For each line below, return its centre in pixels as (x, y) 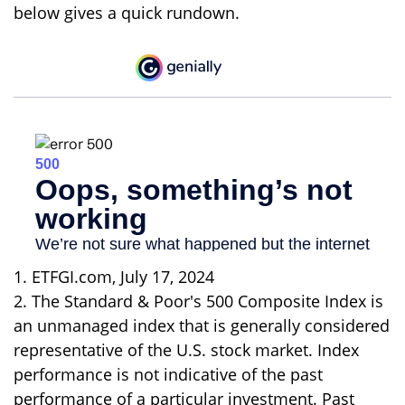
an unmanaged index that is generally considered (202, 325)
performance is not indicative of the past (168, 374)
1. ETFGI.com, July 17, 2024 (114, 276)
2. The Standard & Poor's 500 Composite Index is (198, 301)
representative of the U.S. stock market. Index (186, 349)
